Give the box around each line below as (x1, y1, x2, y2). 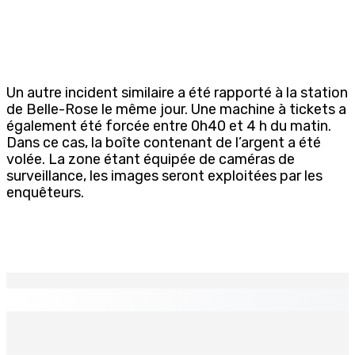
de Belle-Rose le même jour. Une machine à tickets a (6, 100, 346, 118)
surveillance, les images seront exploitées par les (6, 166, 323, 185)
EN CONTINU (13, 292, 95, 307)
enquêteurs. (6, 183, 84, 201)
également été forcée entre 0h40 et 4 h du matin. (6, 116, 331, 135)
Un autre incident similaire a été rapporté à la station (6, 83, 348, 101)
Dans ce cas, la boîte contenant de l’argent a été (6, 133, 321, 151)
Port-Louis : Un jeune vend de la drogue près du (14, 330, 296, 346)
